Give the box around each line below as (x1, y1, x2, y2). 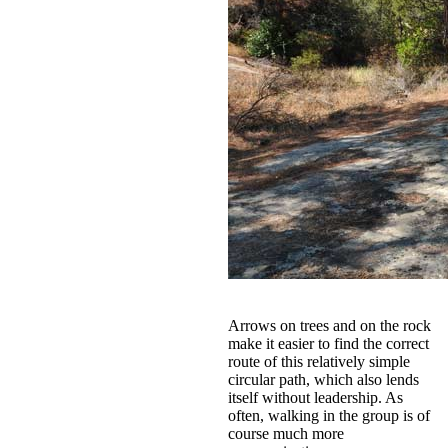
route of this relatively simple (228, 352, 410, 370)
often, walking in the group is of (228, 406, 430, 424)
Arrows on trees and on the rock (228, 316, 431, 334)
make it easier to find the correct (228, 334, 429, 352)
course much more (228, 424, 344, 442)
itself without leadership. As (228, 388, 403, 406)
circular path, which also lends (228, 370, 419, 388)
